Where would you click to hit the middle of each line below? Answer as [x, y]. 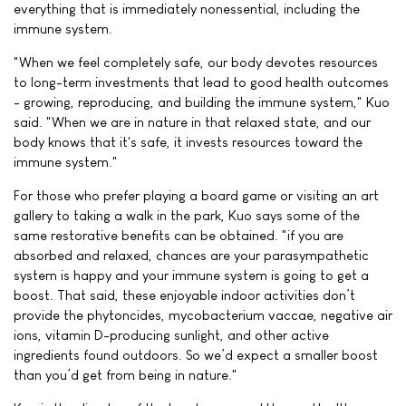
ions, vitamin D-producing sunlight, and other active [171, 335]
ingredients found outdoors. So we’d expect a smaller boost [196, 355]
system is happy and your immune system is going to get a [191, 275]
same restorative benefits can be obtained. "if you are [179, 235]
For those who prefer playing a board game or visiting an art [196, 195]
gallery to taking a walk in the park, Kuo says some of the [187, 215]
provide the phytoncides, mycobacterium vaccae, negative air [203, 315]
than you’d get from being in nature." [126, 375]
